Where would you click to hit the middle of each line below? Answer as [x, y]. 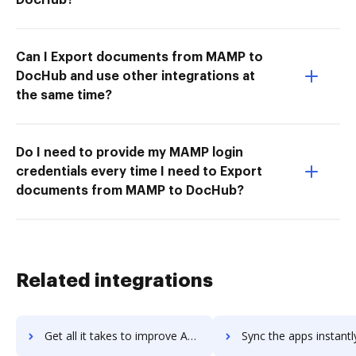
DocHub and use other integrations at [135, 76]
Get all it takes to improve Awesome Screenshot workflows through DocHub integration [116, 335]
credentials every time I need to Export [139, 171]
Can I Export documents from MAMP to [139, 57]
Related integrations [114, 280]
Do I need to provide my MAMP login [130, 152]
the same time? [64, 95]
